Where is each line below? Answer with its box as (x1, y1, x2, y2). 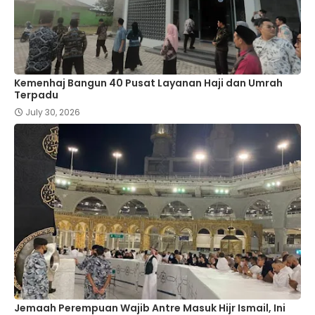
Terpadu (14, 88, 58, 103)
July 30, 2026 (25, 106, 80, 119)
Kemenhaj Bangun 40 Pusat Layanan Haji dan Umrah (14, 76, 283, 91)
